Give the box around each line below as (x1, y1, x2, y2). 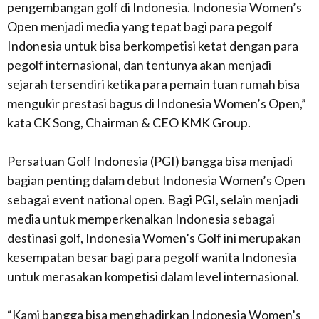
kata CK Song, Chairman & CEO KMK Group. (7, 115, 251, 130)
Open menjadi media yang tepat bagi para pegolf (7, 19, 273, 34)
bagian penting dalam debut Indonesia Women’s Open (7, 172, 305, 188)
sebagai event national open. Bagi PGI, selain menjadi (7, 192, 298, 207)
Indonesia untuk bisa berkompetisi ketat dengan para (7, 38, 298, 53)
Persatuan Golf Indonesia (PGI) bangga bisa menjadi (7, 153, 293, 169)
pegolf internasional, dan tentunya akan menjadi (7, 57, 271, 73)
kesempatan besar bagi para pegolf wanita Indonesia (7, 249, 296, 265)
